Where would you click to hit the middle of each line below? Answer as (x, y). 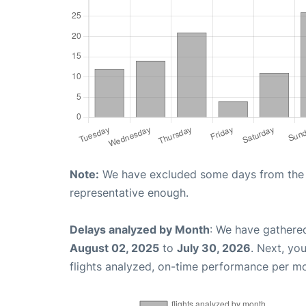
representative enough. (129, 192)
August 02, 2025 (114, 248)
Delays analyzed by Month (140, 229)
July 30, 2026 (214, 248)
